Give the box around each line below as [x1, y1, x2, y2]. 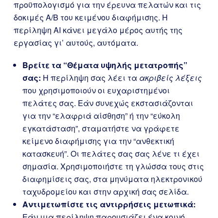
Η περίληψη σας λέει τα [41, 72, 139, 83]
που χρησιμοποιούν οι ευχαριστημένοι [22, 85, 170, 96]
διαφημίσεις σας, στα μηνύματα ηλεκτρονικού [22, 173, 202, 184]
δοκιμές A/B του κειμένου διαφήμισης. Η [14, 12, 168, 23]
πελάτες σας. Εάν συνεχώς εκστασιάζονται [22, 97, 193, 109]
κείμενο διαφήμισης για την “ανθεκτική [22, 135, 174, 146]
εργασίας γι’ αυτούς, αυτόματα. [14, 37, 138, 48]
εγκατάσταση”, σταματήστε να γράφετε [22, 123, 180, 134]
